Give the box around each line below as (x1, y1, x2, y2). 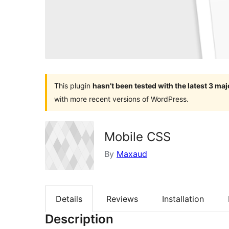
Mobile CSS (104, 129, 171, 144)
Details (56, 193, 82, 204)
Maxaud (117, 148, 147, 159)
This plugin (54, 81, 93, 90)
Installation (162, 193, 204, 204)
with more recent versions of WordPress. (54, 94, 189, 103)
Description (45, 212, 113, 227)
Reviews (106, 193, 138, 204)
